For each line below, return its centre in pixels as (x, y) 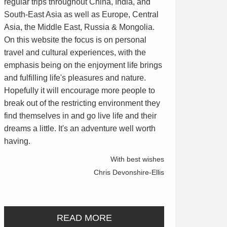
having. (17, 141)
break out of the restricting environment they (82, 103)
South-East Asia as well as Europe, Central (81, 15)
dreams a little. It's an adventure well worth (80, 129)
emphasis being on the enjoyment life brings (83, 65)
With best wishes (137, 160)
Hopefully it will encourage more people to (80, 91)
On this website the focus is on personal (75, 40)
